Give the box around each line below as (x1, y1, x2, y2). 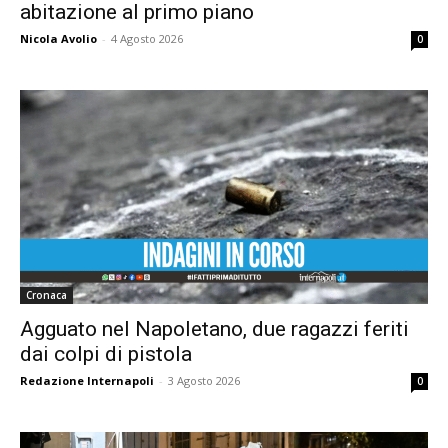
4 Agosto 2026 (111, 31, 183, 47)
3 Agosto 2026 (168, 372, 240, 388)
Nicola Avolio (20, 31, 97, 47)
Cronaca (26, 287, 67, 302)
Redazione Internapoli (20, 372, 154, 388)
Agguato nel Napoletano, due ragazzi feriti (20, 316, 409, 341)
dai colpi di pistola (20, 341, 192, 366)
